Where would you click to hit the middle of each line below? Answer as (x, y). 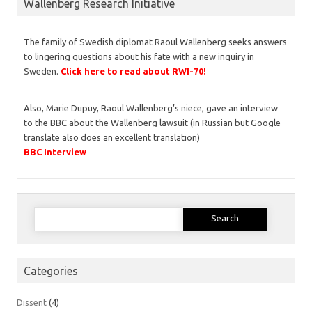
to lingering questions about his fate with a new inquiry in (139, 56)
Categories (51, 271)
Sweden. (42, 71)
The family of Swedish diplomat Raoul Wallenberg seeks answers (155, 41)
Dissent (32, 302)
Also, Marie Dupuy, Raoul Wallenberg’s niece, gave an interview (151, 108)
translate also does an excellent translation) (112, 137)
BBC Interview (55, 151)
